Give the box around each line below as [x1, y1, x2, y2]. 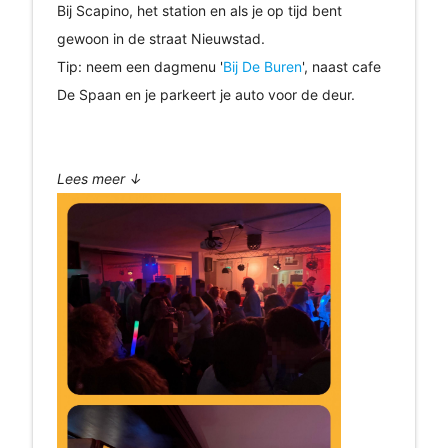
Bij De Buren [222, 57, 302, 75]
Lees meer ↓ [56, 169, 142, 187]
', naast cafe [301, 57, 381, 75]
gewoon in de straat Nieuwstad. [56, 29, 269, 47]
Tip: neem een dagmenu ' [56, 57, 223, 75]
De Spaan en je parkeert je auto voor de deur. [56, 85, 359, 103]
